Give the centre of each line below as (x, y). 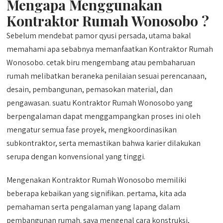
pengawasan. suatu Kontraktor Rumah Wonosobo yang (100, 103)
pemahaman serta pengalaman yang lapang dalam (94, 207)
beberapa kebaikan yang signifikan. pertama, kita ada (97, 193)
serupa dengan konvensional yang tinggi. (76, 157)
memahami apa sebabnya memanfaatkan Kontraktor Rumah (110, 49)
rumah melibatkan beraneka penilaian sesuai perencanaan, (107, 76)
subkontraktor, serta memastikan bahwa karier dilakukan (104, 143)
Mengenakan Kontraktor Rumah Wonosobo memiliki (97, 180)
